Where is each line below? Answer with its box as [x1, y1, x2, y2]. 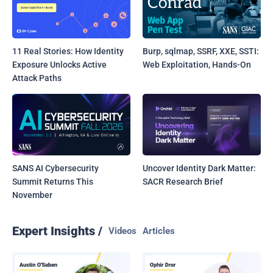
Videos [108, 225, 136, 236]
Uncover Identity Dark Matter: [143, 163, 257, 173]
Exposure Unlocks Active [12, 59, 107, 69]
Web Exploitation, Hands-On [143, 59, 252, 69]
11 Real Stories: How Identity [12, 46, 124, 56]
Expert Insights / [12, 223, 102, 238]
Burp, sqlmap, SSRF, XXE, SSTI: [143, 46, 260, 56]
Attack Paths [12, 73, 62, 83]
